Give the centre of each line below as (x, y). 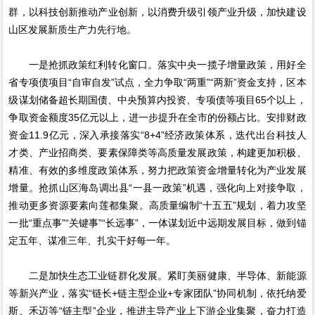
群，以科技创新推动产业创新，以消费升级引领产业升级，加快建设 (157, 12)
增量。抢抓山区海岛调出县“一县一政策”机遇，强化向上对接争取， (157, 188)
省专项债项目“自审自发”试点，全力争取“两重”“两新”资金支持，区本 (157, 83)
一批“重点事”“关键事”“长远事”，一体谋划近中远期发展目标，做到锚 (157, 223)
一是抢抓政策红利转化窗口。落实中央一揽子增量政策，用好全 (157, 65)
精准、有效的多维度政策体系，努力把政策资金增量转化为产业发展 (157, 171)
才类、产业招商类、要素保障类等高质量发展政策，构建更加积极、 (157, 153)
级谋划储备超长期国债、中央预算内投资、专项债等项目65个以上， (157, 100)
